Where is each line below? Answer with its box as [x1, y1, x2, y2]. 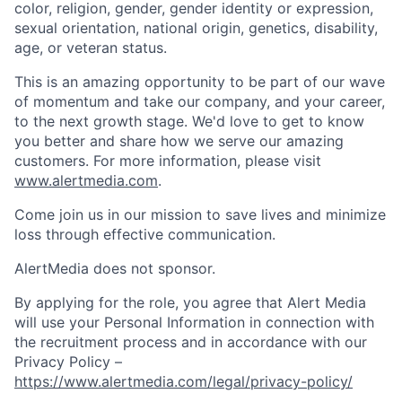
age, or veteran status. [14, 38, 167, 57]
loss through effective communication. [14, 224, 275, 243]
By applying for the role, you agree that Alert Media [14, 293, 366, 311]
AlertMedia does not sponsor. [14, 258, 215, 277]
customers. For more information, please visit [14, 151, 321, 170]
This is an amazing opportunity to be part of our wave [14, 72, 385, 91]
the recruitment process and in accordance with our [14, 332, 367, 351]
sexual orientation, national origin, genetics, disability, [14, 18, 378, 37]
